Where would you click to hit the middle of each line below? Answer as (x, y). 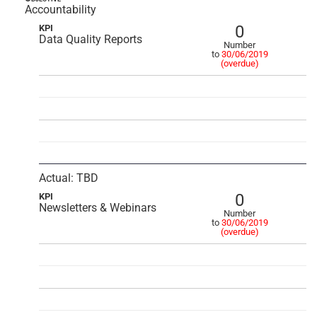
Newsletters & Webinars (98, 208)
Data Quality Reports (91, 39)
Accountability (60, 10)
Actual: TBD (69, 178)
